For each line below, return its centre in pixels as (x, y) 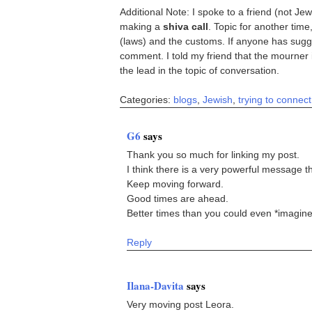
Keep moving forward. (175, 184)
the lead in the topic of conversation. (200, 70)
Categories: (147, 99)
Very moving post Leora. (180, 304)
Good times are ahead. (178, 198)
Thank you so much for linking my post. (213, 154)
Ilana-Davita (157, 285)
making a (141, 26)
